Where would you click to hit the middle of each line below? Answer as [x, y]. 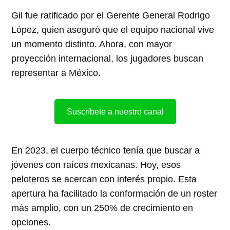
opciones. [31, 222]
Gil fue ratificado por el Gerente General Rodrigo [111, 15]
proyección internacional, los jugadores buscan [108, 58]
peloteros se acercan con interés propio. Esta [104, 179]
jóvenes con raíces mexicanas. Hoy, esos [96, 165]
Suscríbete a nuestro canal [115, 111]
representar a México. [56, 73]
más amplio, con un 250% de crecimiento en [102, 208]
